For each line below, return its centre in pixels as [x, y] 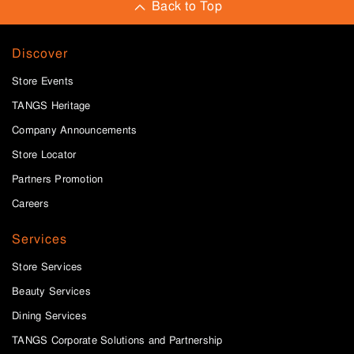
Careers [30, 203]
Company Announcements [75, 130]
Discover [40, 53]
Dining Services [49, 316]
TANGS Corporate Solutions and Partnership [117, 340]
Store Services [47, 267]
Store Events [43, 81]
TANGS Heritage [51, 105]
